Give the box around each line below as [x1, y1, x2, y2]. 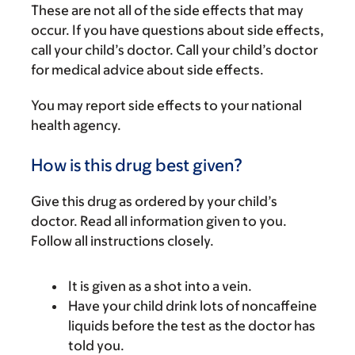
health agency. [31, 117, 121, 133]
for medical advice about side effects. [31, 62, 264, 78]
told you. [68, 338, 124, 353]
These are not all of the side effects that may [31, 2, 303, 18]
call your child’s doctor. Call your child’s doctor [31, 42, 318, 58]
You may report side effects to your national [31, 97, 302, 113]
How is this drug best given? [31, 155, 242, 175]
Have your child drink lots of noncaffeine [68, 298, 317, 314]
